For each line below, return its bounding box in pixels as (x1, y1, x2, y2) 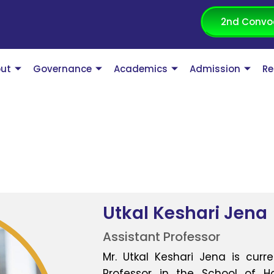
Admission (190, 62, 241, 76)
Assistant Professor (103, 228, 221, 245)
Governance (33, 62, 92, 76)
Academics (114, 62, 168, 76)
